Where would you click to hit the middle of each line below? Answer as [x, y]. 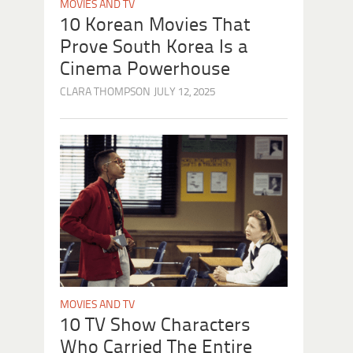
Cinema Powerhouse [145, 69]
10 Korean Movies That [155, 25]
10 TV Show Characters [155, 325]
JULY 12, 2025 [184, 92]
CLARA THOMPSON [105, 92]
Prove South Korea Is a [154, 47]
